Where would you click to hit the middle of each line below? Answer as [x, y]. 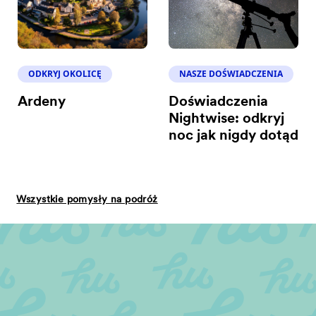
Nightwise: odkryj [227, 120]
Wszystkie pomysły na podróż [87, 200]
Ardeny [42, 103]
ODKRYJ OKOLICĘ [65, 74]
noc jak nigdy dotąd [234, 136]
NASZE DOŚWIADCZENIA [231, 74]
